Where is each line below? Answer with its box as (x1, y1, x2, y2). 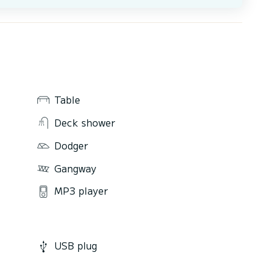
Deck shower (54, 115, 115, 130)
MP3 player (54, 183, 108, 198)
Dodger (54, 137, 88, 152)
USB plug (54, 238, 97, 253)
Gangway (54, 160, 96, 175)
